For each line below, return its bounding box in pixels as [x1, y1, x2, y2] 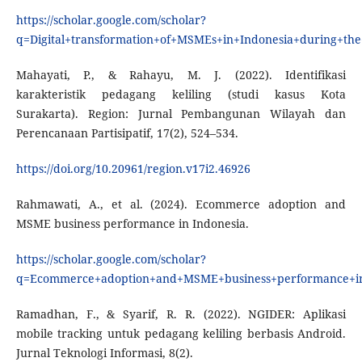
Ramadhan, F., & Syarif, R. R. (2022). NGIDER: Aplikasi [15, 306, 347, 322]
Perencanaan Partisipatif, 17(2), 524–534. [15, 125, 238, 141]
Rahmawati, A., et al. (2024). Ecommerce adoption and [15, 196, 347, 213]
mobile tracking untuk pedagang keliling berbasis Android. [15, 326, 347, 342]
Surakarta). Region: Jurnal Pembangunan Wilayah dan [15, 106, 347, 122]
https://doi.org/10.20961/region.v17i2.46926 [15, 161, 250, 177]
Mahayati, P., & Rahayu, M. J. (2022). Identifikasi [15, 67, 347, 83]
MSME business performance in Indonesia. [15, 216, 249, 232]
